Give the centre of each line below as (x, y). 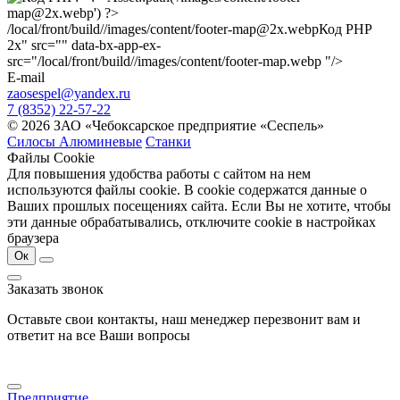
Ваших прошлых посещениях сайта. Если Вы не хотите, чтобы (199, 205)
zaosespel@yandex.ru (69, 93)
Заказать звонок (55, 288)
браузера (33, 237)
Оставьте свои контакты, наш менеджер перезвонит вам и (184, 319)
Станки (168, 141)
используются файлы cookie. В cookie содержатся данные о (187, 189)
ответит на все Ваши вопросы (99, 335)
